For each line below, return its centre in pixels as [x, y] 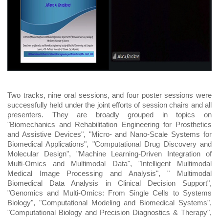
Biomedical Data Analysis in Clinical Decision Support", [109, 183]
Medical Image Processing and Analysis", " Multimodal [109, 174]
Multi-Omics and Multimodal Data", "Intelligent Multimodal [109, 164]
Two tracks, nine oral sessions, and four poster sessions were [109, 95]
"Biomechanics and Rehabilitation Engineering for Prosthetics [109, 125]
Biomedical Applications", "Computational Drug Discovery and [109, 144]
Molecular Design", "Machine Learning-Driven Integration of [109, 154]
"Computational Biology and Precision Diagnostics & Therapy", [109, 213]
